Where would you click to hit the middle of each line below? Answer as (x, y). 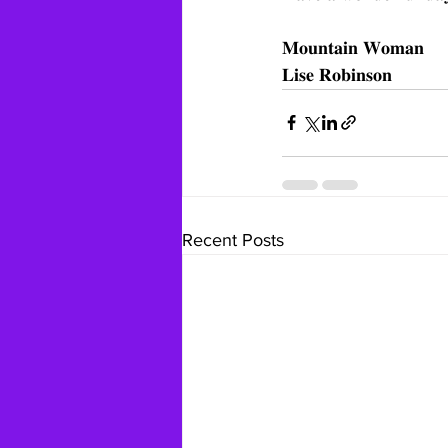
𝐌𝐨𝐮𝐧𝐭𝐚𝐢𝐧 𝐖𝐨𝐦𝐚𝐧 (353, 47)
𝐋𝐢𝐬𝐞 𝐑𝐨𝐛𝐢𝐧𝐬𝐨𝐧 (337, 74)
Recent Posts (233, 239)
